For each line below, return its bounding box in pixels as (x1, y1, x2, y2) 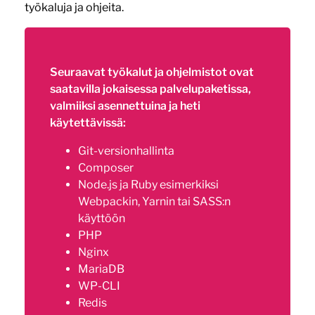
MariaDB (77, 262, 124, 276)
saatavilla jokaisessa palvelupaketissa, (49, 82, 251, 96)
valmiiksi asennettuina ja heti (49, 98, 200, 112)
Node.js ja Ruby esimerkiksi (77, 177, 219, 191)
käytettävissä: (49, 115, 126, 129)
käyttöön (77, 211, 125, 225)
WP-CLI (77, 278, 120, 292)
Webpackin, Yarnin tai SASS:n (77, 194, 231, 208)
